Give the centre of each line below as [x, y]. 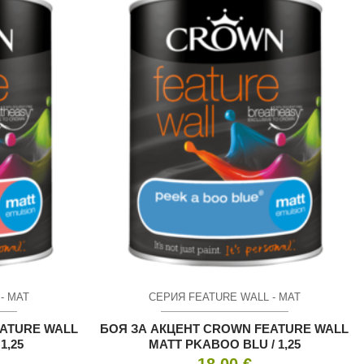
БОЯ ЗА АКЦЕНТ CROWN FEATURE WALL [225, 329]
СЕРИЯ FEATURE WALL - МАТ [224, 297]
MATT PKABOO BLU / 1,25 [224, 344]
